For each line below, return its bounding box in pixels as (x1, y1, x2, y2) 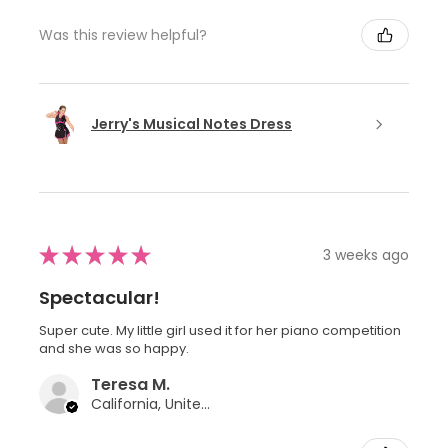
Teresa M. (91, 373, 170, 397)
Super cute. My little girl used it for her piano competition (39, 321, 401, 341)
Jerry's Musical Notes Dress (91, 113, 292, 134)
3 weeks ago (323, 244, 409, 265)
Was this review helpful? (39, 24, 207, 45)
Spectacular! (39, 285, 160, 311)
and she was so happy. (39, 339, 189, 359)
